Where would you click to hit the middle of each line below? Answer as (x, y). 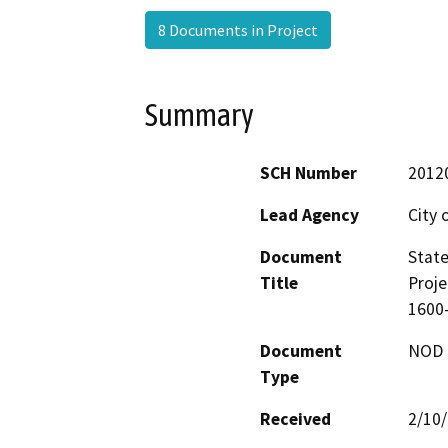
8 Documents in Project (238, 29)
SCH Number (308, 173)
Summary (199, 114)
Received (295, 419)
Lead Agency (309, 215)
